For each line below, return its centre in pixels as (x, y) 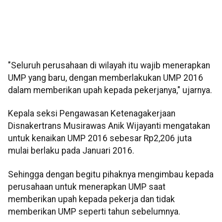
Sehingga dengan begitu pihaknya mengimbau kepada (111, 174)
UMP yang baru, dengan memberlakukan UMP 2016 (106, 78)
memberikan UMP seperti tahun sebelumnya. (94, 211)
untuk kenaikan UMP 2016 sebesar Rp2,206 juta (100, 139)
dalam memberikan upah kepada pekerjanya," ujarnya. (110, 90)
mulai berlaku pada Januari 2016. (71, 151)
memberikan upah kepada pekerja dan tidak (91, 199)
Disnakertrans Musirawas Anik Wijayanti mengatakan (109, 126)
